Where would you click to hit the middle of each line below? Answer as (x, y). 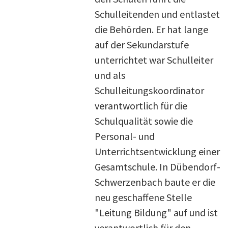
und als (110, 75)
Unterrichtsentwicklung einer (157, 151)
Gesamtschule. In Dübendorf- (158, 166)
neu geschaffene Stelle (143, 197)
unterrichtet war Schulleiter (154, 60)
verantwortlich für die (141, 105)
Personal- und (125, 136)
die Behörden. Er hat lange (151, 29)
